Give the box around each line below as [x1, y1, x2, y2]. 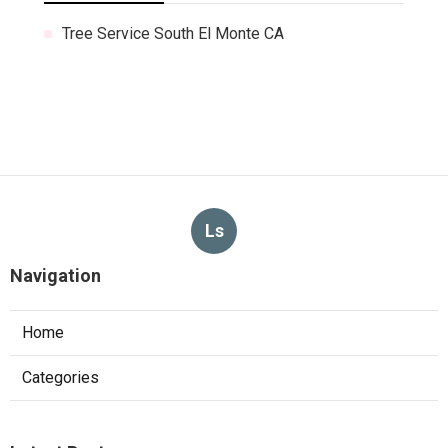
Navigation [10, 264, 101, 286]
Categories [22, 367, 99, 387]
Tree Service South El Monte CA [62, 23, 284, 43]
